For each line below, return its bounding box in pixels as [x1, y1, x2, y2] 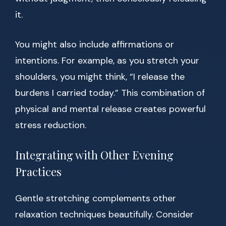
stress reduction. [15, 119, 86, 132]
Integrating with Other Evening [15, 147, 174, 163]
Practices [15, 164, 62, 180]
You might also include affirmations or [15, 38, 174, 51]
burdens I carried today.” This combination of [15, 87, 205, 99]
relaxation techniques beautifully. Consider [15, 208, 194, 221]
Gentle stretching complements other [15, 192, 176, 205]
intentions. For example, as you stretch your [15, 54, 199, 67]
